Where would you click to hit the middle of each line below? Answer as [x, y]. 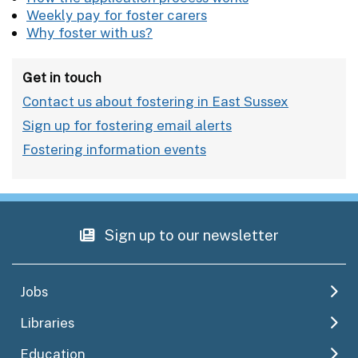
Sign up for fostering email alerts [127, 125]
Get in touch [62, 77]
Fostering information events [114, 149]
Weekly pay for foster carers [117, 15]
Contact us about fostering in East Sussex [155, 101]
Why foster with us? [89, 32]
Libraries [47, 322]
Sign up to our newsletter [190, 235]
